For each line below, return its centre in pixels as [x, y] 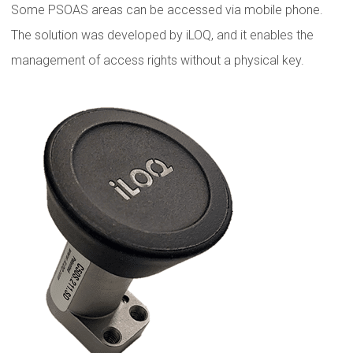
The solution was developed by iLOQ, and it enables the [162, 35]
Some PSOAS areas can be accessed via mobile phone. [167, 10]
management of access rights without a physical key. [158, 60]
